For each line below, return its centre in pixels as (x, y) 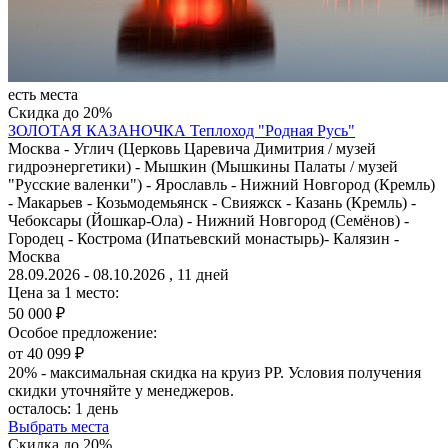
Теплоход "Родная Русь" (272, 130)
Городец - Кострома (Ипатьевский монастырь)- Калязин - (203, 238)
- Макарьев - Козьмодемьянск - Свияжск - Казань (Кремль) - (212, 202)
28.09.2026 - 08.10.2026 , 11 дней (118, 274)
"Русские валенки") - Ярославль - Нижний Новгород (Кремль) (221, 184)
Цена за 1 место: (63, 292)
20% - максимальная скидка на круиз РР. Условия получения (214, 372)
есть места (43, 94)
